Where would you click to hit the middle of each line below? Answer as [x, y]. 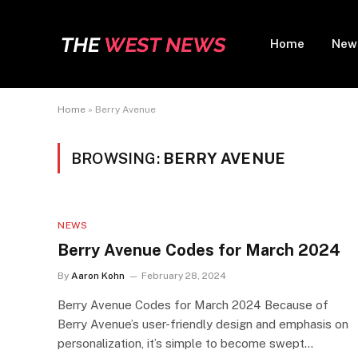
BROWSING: [117, 158]
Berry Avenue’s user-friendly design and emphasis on [203, 324]
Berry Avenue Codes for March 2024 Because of [193, 305]
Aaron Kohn [98, 276]
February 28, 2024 [184, 276]
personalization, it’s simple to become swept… [185, 343]
